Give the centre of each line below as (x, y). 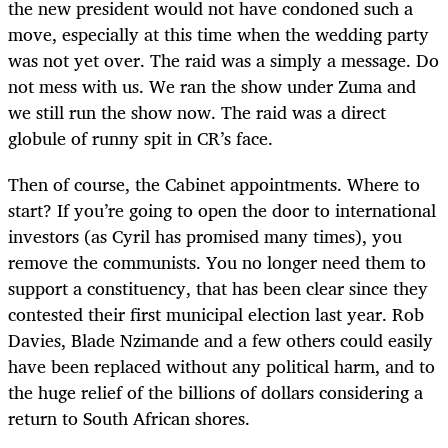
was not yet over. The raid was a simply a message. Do (223, 59)
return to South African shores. (129, 417)
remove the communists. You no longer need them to (217, 261)
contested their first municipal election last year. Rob (216, 313)
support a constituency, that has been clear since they (218, 287)
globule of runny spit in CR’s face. (140, 137)
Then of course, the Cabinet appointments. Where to (214, 183)
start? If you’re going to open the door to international (222, 209)
